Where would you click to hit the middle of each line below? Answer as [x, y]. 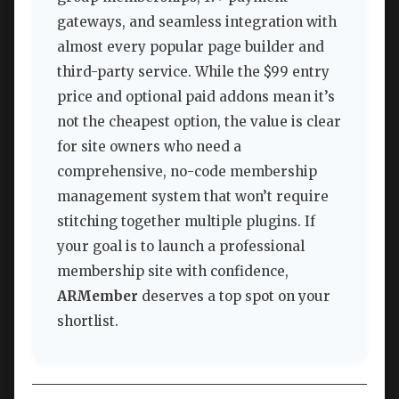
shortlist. [88, 321]
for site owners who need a [149, 146]
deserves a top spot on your [234, 296]
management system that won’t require [193, 196]
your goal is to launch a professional [181, 246]
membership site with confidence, [173, 271]
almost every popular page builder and [191, 46]
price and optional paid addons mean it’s [196, 96]
